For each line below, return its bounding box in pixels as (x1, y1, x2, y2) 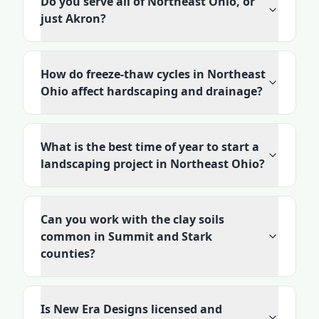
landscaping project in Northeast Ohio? (41, 156, 265, 172)
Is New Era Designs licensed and (41, 301, 222, 317)
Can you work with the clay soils (41, 211, 224, 227)
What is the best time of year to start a (41, 139, 259, 155)
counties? (41, 246, 95, 261)
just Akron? (41, 11, 106, 26)
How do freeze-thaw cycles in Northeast (41, 66, 266, 82)
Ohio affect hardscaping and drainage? (41, 83, 263, 99)
